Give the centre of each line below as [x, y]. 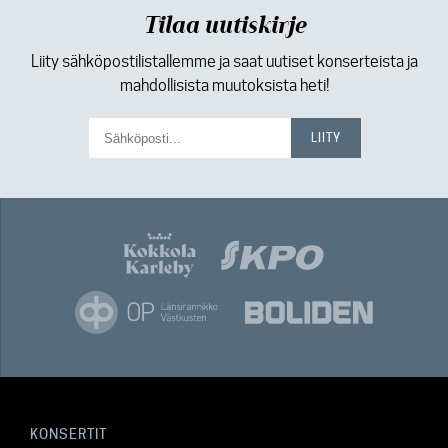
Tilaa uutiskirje [224, 26]
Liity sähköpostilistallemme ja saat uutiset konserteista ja [224, 61]
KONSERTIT [68, 434]
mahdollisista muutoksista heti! [224, 85]
